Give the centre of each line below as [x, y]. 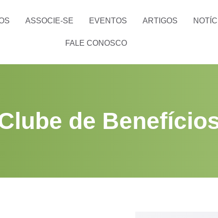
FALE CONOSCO [96, 43]
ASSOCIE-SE [49, 21]
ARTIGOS [160, 21]
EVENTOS [108, 21]
